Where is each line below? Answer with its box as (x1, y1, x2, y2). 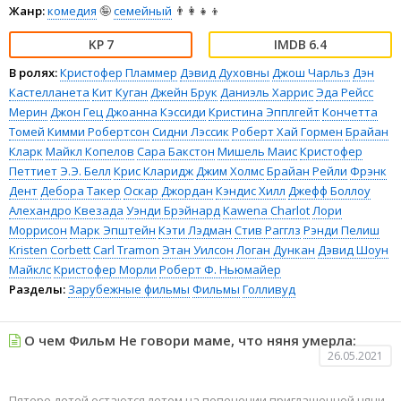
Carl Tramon (93, 241, 159, 258)
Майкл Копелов (46, 142, 134, 159)
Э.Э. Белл (60, 162, 111, 179)
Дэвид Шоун (318, 241, 388, 258)
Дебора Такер (40, 182, 121, 199)
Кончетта (322, 103, 378, 120)
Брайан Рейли (267, 162, 347, 179)
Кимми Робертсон (47, 123, 149, 140)
